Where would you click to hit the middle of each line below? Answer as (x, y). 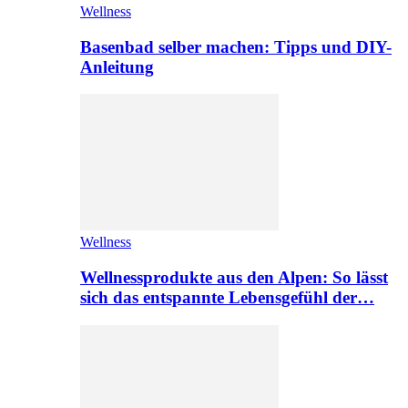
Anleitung (117, 66)
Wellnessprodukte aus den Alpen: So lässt (234, 278)
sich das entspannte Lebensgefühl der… (227, 298)
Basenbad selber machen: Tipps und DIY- (236, 46)
